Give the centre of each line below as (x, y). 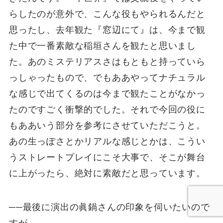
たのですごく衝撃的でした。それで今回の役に (107, 110)
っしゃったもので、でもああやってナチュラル (107, 78)
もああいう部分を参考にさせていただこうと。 (107, 126)
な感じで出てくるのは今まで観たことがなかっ (107, 94)
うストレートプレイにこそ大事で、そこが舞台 (107, 158)
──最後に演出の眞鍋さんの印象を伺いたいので (109, 207)
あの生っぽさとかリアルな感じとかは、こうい (107, 142)
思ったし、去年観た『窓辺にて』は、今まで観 (107, 30)
